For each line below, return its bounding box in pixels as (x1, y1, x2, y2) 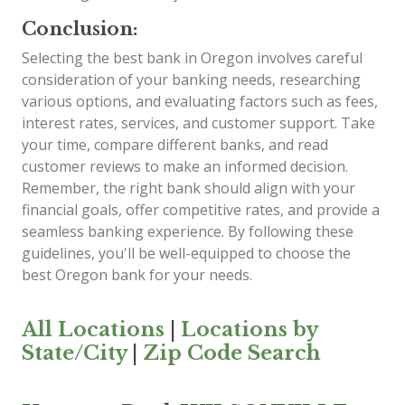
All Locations (22, 316, 165, 342)
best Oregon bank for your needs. (22, 264, 252, 285)
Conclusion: (22, 17, 137, 40)
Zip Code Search (143, 340, 321, 365)
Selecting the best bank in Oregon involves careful (22, 47, 363, 68)
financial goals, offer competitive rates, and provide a (22, 199, 380, 220)
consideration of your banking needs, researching (22, 69, 361, 89)
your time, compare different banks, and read (22, 134, 328, 155)
